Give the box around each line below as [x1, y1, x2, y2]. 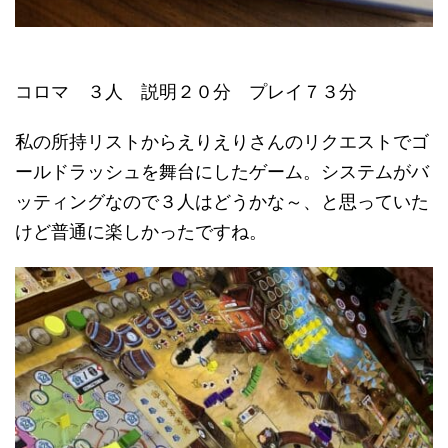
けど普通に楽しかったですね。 [15, 220, 267, 242]
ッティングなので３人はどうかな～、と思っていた [15, 190, 429, 212]
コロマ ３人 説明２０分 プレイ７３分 [15, 80, 357, 102]
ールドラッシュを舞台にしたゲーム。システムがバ [15, 160, 429, 182]
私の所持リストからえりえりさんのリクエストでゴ [15, 130, 429, 152]
